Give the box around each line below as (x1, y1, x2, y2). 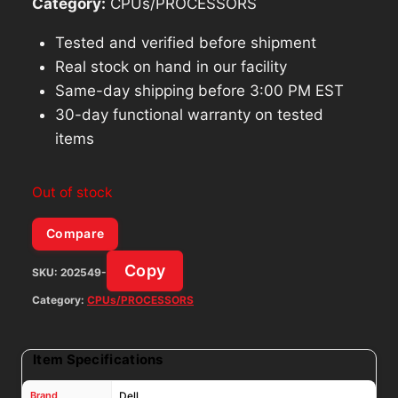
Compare (46, 226, 105, 242)
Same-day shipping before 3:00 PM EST (54, 81, 344, 99)
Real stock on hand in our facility (54, 57, 287, 76)
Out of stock (32, 183, 113, 201)
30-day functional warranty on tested (54, 105, 323, 123)
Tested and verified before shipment (54, 33, 316, 52)
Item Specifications (33, 351, 163, 369)
